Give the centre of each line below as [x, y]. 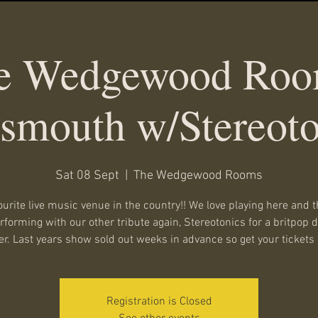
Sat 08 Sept [87, 176]
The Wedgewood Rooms [198, 176]
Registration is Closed [159, 302]
